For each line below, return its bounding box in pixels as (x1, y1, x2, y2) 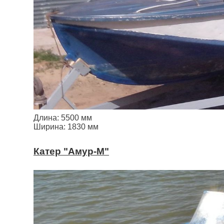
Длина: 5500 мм (33, 113, 92, 122)
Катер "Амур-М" (33, 145, 109, 156)
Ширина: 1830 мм (33, 122, 98, 131)
